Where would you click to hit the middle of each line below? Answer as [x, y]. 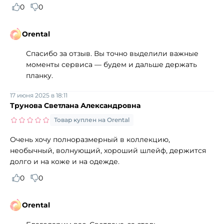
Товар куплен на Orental [92, 119]
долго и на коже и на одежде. [65, 161]
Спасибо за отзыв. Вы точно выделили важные [112, 53]
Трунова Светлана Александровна [75, 105]
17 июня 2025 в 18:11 [39, 95]
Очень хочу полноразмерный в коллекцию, [90, 139]
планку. [39, 75]
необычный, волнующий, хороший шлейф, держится [108, 150]
